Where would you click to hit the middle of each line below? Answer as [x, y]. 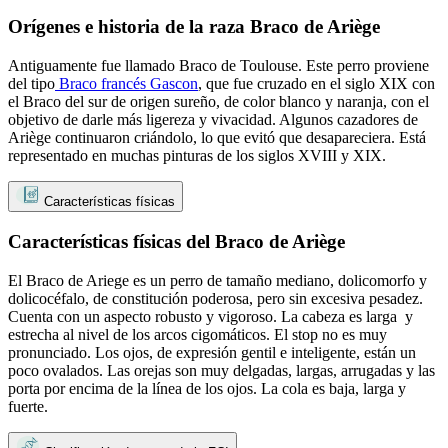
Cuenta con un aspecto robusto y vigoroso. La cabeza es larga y [210, 316]
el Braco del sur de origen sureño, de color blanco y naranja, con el [218, 102]
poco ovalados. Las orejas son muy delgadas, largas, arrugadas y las [221, 370]
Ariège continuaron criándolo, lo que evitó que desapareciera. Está [217, 138]
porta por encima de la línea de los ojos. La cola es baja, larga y [207, 388]
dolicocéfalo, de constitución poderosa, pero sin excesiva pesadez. [215, 298]
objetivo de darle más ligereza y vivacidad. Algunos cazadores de [213, 120]
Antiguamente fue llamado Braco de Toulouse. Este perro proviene [218, 66]
